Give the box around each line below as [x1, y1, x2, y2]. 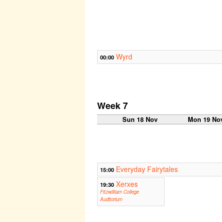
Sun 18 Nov [122, 115, 158, 124]
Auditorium [100, 196, 122, 203]
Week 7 [97, 99, 128, 112]
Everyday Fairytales [116, 164, 178, 174]
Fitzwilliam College [100, 188, 139, 196]
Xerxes [116, 179, 138, 189]
